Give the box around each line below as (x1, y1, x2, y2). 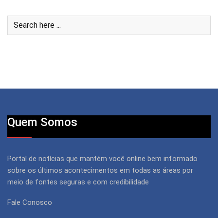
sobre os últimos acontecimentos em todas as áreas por (7, 165, 193, 175)
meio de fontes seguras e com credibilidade (7, 177, 149, 186)
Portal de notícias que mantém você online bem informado (7, 154, 198, 163)
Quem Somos (7, 115, 77, 129)
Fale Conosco (7, 198, 52, 207)
